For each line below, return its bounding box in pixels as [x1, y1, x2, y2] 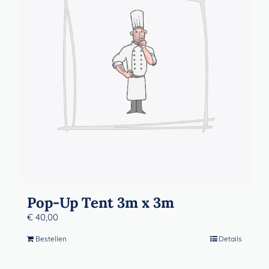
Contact [14, 18, 49, 31]
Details [219, 234, 242, 244]
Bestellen [35, 234, 67, 244]
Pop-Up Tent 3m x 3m [27, 193, 174, 213]
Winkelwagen [14, 58, 74, 70]
